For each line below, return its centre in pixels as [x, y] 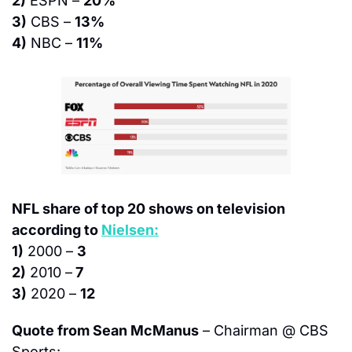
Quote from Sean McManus [105, 330]
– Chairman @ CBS [264, 330]
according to [57, 229]
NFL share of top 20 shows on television [148, 208]
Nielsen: [130, 229]
